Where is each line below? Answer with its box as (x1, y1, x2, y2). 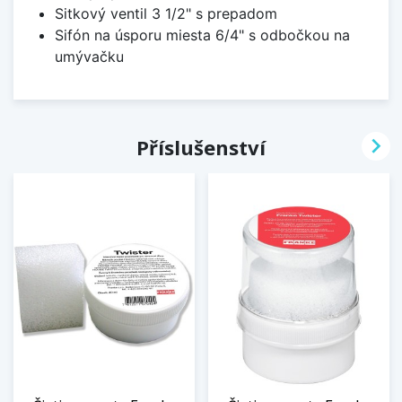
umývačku (54, 47, 124, 66)
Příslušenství (136, 133, 266, 161)
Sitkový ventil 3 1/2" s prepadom (54, 4, 277, 22)
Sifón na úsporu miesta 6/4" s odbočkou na (54, 25, 350, 44)
